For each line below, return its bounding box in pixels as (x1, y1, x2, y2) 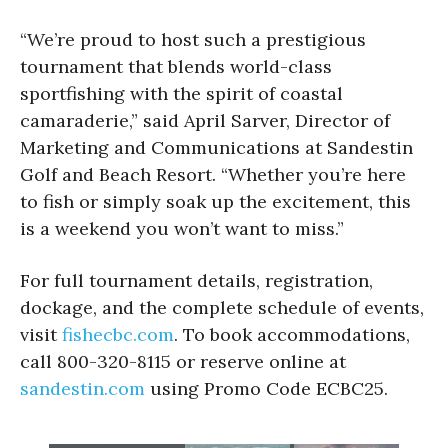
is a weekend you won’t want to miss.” (20, 216, 344, 240)
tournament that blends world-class (20, 54, 332, 78)
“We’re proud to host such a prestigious (20, 27, 366, 51)
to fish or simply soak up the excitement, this (20, 189, 411, 213)
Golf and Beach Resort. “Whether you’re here (20, 162, 406, 186)
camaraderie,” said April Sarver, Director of (20, 108, 390, 132)
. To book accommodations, (174, 322, 410, 346)
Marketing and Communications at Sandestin (20, 135, 413, 159)
